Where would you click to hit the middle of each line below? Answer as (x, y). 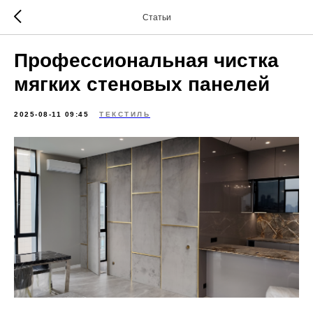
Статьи (156, 17)
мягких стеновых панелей (142, 84)
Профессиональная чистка (146, 60)
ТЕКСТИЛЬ (125, 114)
